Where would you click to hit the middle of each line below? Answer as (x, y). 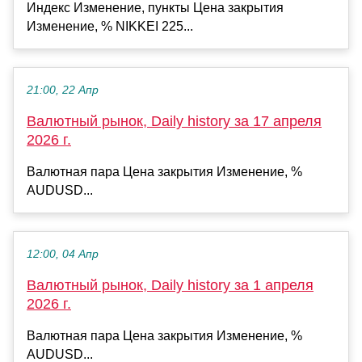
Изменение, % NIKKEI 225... (110, 26)
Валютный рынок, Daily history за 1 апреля (170, 285)
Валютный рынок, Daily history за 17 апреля (174, 121)
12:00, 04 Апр (63, 254)
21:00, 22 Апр (63, 90)
